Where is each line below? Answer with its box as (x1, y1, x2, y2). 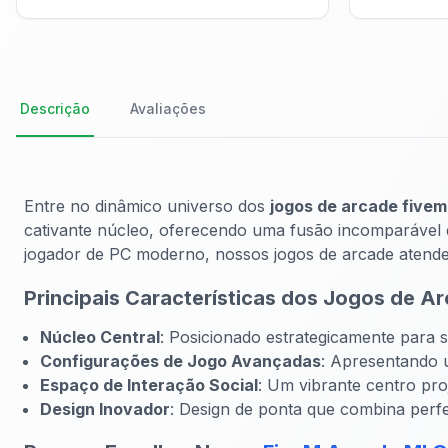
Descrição (20, 100, 90, 117)
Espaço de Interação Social (40, 374, 258, 395)
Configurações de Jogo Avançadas (40, 350, 321, 371)
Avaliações (130, 100, 206, 117)
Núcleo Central (40, 326, 160, 347)
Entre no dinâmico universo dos (24, 196, 270, 216)
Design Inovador (40, 398, 170, 419)
